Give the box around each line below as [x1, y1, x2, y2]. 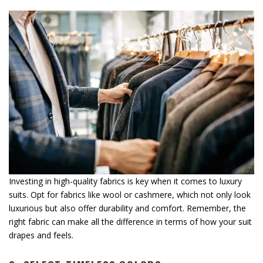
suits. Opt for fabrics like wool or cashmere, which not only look [9, 188, 251, 200]
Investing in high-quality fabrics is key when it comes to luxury [9, 175, 242, 187]
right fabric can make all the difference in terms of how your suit [9, 215, 252, 227]
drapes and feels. [9, 229, 73, 241]
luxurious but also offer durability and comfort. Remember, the [9, 202, 246, 214]
